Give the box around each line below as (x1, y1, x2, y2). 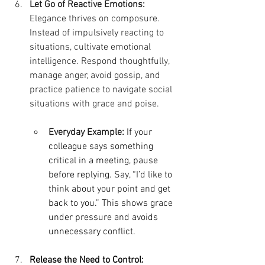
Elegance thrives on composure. (30, 12, 162, 25)
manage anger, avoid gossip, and (30, 69, 163, 82)
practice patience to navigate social (30, 83, 174, 96)
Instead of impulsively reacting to (30, 27, 166, 39)
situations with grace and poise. (30, 98, 159, 110)
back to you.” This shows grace (49, 197, 175, 209)
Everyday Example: (49, 126, 124, 138)
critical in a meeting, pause (49, 154, 160, 167)
